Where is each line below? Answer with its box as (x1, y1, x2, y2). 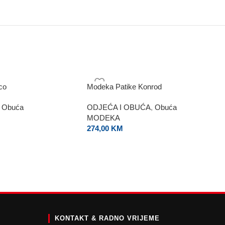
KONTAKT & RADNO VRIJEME (55, 214, 160, 222)
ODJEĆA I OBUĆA (87, 103, 151, 111)
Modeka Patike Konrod (87, 82, 162, 91)
